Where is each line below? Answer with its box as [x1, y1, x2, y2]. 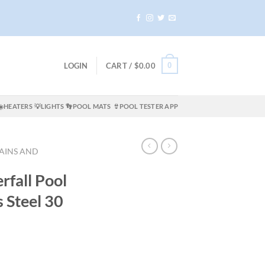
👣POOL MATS [66, 102, 111, 111]
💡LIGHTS [34, 102, 64, 111]
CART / [105, 61, 134, 71]
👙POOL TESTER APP [112, 102, 178, 111]
